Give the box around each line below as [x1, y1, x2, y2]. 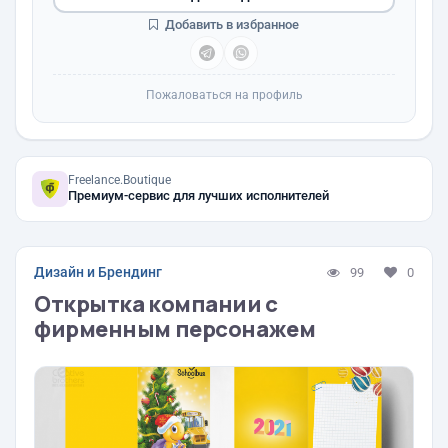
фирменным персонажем [34, 314, 316, 344]
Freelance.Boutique [68, 173, 171, 187]
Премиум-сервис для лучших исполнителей [68, 188, 329, 203]
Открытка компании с [34, 289, 278, 319]
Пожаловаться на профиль [145, 88, 303, 102]
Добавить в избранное [162, 17, 299, 32]
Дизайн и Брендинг [34, 264, 162, 280]
